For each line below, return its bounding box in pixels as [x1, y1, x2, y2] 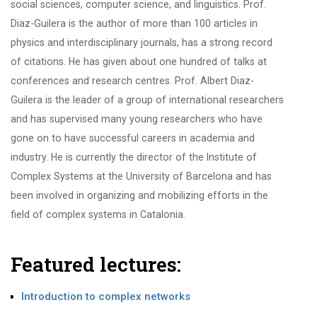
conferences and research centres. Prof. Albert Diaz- [11, 75, 254, 87]
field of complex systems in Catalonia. [11, 209, 185, 221]
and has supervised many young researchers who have [11, 113, 263, 125]
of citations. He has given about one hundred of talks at [11, 56, 267, 68]
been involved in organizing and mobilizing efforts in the [11, 190, 268, 202]
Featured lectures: [11, 251, 181, 278]
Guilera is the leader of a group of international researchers [11, 94, 284, 106]
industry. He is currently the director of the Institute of [11, 151, 257, 163]
